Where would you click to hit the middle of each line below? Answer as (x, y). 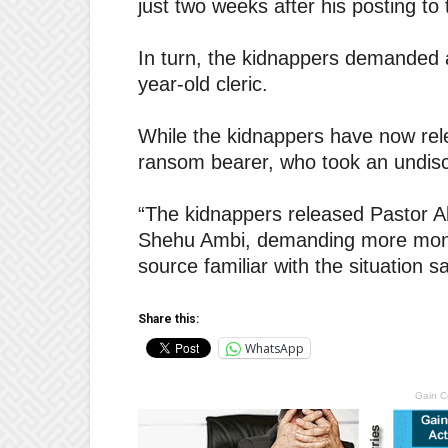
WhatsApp (274, 348)
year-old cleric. (203, 84)
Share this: (168, 319)
